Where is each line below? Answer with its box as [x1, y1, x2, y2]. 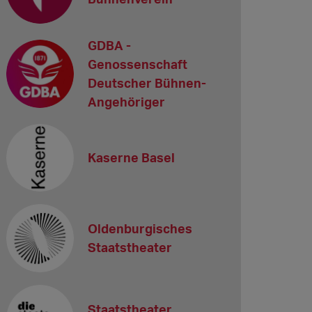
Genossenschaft [88, 56, 188, 72]
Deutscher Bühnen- [88, 75, 207, 91]
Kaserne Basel [88, 150, 175, 166]
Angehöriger [88, 93, 166, 109]
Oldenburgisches [88, 221, 193, 237]
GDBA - [88, 37, 132, 53]
